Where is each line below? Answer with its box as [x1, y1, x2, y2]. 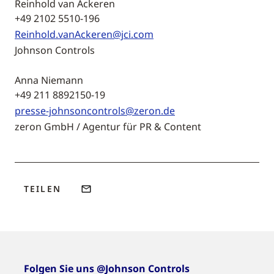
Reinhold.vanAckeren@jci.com [15, 28, 154, 41]
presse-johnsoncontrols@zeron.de [15, 104, 175, 117]
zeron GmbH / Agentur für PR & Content [15, 120, 201, 133]
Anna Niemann [15, 73, 83, 87]
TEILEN [24, 183, 61, 194]
